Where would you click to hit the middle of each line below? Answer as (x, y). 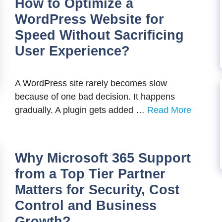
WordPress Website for (89, 19)
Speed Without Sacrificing (99, 35)
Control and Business (86, 205)
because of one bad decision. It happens (95, 96)
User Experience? (72, 51)
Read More (169, 110)
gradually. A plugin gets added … (81, 110)
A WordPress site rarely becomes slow (91, 83)
